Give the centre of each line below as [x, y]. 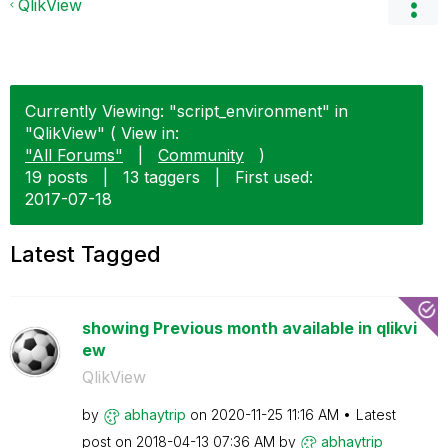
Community [201, 155]
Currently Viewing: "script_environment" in [186, 111]
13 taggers [161, 177]
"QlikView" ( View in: [102, 133]
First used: [274, 177]
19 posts [56, 177]
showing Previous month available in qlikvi [249, 328]
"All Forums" [74, 155]
